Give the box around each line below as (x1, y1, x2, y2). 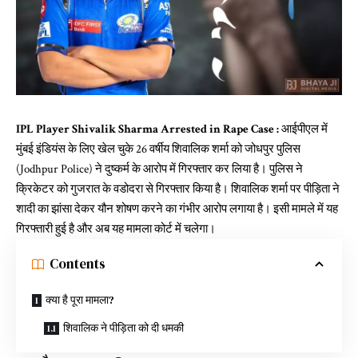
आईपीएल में (279, 121, 328, 137)
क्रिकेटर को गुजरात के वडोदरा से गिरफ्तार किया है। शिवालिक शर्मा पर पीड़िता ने (16, 181, 340, 197)
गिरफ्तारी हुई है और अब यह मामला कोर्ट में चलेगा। (16, 221, 216, 237)
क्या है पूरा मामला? (46, 291, 114, 308)
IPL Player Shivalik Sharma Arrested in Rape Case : (16, 121, 279, 137)
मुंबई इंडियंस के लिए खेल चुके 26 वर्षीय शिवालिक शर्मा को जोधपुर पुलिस (16, 141, 300, 157)
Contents (50, 254, 105, 274)
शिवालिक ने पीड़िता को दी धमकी (63, 319, 184, 336)
